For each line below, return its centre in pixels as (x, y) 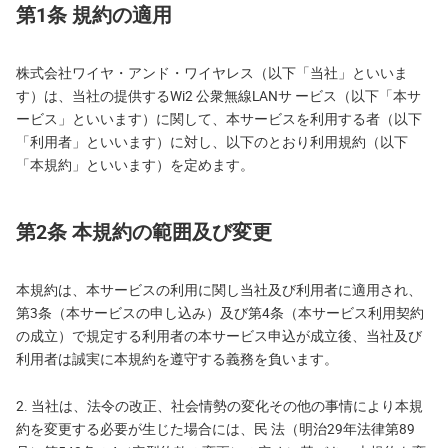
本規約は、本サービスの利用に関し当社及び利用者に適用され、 (219, 290)
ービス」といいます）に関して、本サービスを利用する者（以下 (219, 119)
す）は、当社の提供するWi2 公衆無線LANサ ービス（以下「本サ (218, 96)
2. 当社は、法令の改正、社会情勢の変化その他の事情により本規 (219, 406)
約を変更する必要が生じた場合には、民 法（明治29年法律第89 (215, 429)
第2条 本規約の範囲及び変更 (144, 231)
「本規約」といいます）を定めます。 (135, 165)
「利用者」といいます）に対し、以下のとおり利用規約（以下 (212, 142)
